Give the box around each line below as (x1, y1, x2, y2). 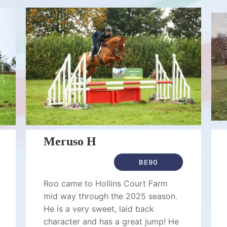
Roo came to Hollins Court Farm (43, 178, 168, 188)
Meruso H (43, 135, 96, 148)
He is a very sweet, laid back (43, 204, 154, 214)
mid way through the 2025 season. (43, 191, 177, 201)
